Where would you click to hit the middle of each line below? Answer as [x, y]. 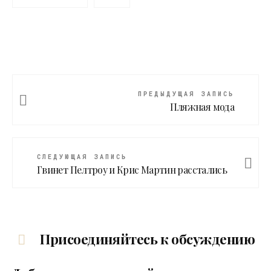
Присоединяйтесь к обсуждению [146, 239]
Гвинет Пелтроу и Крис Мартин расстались [132, 170]
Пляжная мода [202, 107]
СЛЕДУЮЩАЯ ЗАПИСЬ [82, 157]
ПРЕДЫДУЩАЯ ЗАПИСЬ [186, 94]
